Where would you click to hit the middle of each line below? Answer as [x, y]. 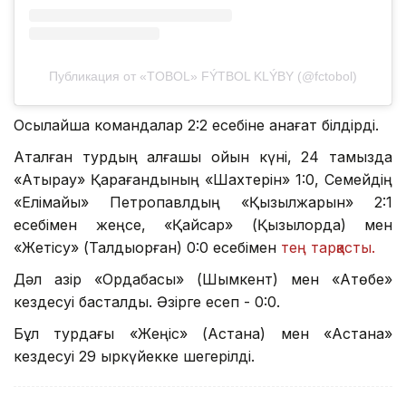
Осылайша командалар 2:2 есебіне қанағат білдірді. [198, 126]
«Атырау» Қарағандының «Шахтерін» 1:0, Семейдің [203, 180]
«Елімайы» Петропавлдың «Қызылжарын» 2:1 [203, 203]
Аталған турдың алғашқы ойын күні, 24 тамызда [203, 157]
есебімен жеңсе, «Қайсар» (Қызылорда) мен [203, 225]
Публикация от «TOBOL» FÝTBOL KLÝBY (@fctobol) [203, 77]
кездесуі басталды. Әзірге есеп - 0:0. [147, 302]
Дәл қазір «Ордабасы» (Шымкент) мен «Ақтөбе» [203, 280]
